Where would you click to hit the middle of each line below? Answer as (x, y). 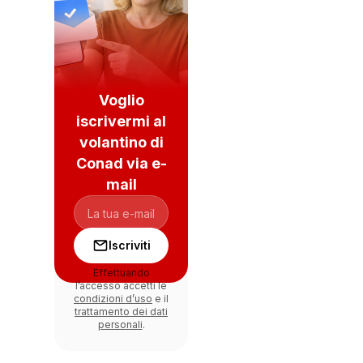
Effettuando (121, 273)
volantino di (121, 142)
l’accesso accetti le (121, 286)
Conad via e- (121, 163)
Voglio (121, 100)
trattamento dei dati (121, 312)
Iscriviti (129, 245)
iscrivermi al (121, 121)
